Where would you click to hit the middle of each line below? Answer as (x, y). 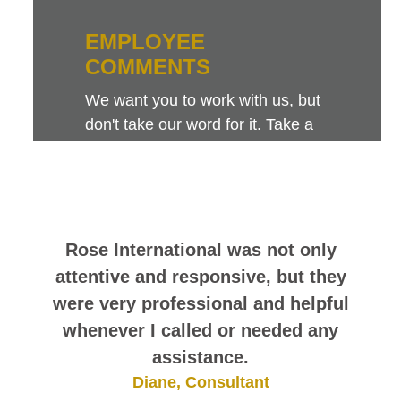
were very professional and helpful (200, 304)
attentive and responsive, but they (200, 277)
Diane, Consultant (200, 383)
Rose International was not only (200, 250)
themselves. (128, 197)
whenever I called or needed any (200, 331)
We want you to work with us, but (203, 101)
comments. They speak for (180, 173)
